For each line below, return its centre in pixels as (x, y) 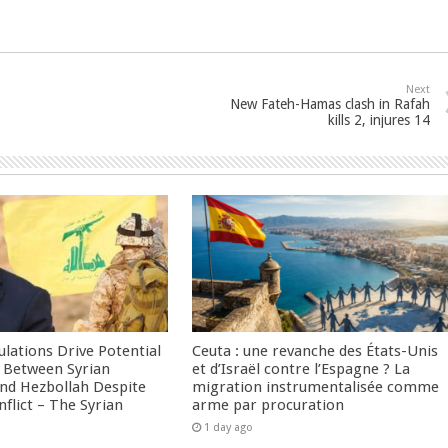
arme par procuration (268, 404)
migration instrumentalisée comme (316, 386)
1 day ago (229, 427)
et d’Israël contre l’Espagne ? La (301, 368)
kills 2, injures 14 (379, 120)
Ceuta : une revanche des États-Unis (315, 350)
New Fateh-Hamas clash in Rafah (330, 104)
